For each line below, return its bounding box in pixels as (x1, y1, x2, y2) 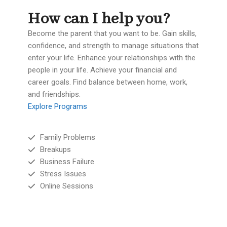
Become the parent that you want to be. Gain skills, (28, 29, 197, 38)
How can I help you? (28, 9, 170, 29)
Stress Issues (40, 169, 86, 178)
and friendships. (28, 90, 81, 99)
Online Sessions (40, 181, 93, 191)
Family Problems (40, 133, 95, 142)
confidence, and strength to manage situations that (28, 41, 199, 50)
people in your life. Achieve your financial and (28, 65, 177, 74)
